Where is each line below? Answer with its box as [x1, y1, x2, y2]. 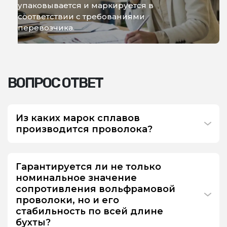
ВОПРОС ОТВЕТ [8, 74, 103, 91]
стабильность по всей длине [16, 206, 163, 217]
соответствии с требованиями [18, 12, 145, 21]
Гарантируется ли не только [16, 161, 161, 172]
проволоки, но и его [16, 195, 119, 206]
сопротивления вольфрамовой [16, 183, 175, 195]
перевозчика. [18, 23, 74, 32]
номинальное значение [16, 172, 137, 183]
